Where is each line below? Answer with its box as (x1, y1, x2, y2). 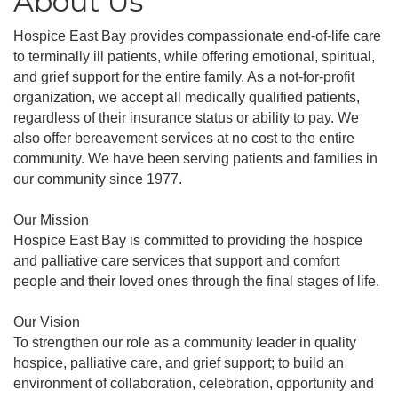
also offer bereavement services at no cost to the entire (13, 131, 354, 147)
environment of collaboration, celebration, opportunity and (13, 376, 374, 392)
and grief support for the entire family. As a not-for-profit (13, 69, 354, 85)
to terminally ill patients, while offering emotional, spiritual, (13, 49, 375, 65)
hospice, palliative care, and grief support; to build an (13, 355, 344, 371)
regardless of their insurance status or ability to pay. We (13, 110, 359, 126)
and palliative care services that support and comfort (13, 253, 339, 269)
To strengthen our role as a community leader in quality (13, 335, 356, 351)
